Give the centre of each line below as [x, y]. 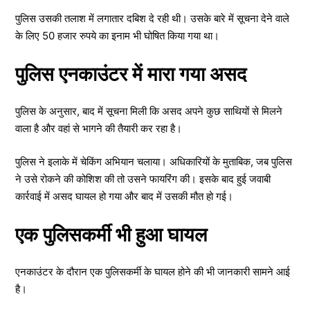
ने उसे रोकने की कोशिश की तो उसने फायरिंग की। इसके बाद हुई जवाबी [143, 179]
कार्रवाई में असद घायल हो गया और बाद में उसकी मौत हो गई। [124, 196]
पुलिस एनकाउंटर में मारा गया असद [131, 74]
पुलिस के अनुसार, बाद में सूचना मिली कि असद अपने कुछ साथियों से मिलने [149, 111]
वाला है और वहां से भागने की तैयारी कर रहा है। [99, 128]
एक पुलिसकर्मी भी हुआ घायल [111, 235]
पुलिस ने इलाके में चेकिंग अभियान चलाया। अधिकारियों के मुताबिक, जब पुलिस [154, 161]
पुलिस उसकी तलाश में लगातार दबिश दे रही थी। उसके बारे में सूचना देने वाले [152, 18]
